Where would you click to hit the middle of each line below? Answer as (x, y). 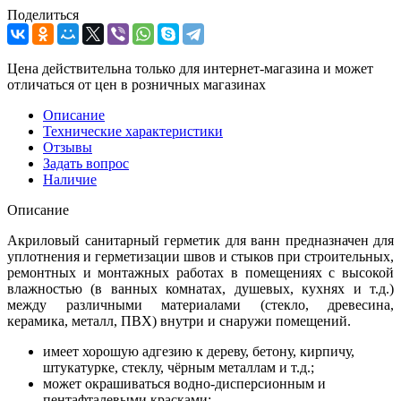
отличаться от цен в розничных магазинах (137, 84)
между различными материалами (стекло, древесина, (200, 304)
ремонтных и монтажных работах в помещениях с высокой (200, 272)
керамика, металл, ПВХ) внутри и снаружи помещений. (179, 320)
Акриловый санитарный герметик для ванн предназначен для (200, 240)
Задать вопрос (86, 163)
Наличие (70, 179)
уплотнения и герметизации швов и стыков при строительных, (200, 256)
